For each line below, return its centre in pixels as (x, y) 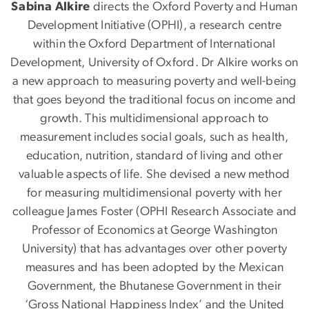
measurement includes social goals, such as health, (154, 137)
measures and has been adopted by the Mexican (154, 267)
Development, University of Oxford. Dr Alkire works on (154, 62)
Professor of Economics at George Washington (154, 230)
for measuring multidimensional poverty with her (154, 193)
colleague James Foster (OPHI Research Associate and (154, 211)
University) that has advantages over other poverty (154, 249)
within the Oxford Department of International (154, 44)
